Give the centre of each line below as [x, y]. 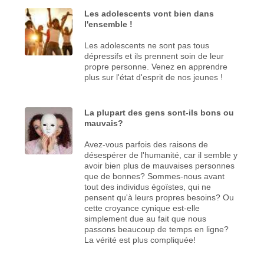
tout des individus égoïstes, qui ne [148, 187]
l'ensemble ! [109, 24]
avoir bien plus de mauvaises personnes [160, 165]
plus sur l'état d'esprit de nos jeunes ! [154, 77]
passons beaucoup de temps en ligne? [157, 229]
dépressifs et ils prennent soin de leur [154, 56]
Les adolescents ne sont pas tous [147, 45]
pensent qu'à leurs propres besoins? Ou [159, 197]
